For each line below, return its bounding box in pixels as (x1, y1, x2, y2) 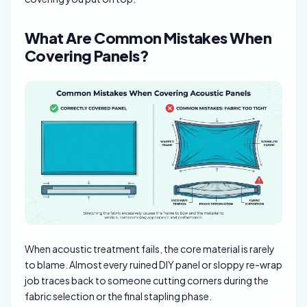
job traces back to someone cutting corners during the (25, 274, 269, 287)
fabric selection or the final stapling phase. (25, 290, 212, 303)
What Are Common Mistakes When (25, 28, 272, 48)
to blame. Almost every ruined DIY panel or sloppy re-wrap (25, 258, 282, 271)
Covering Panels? (25, 46, 149, 66)
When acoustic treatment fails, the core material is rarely (25, 243, 275, 256)
